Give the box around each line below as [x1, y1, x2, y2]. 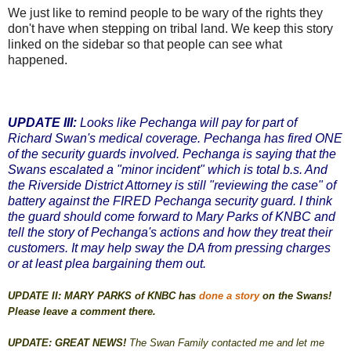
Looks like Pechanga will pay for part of [80, 116, 297, 130]
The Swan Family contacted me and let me [129, 337, 324, 349]
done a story [199, 290, 259, 302]
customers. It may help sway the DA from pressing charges [8, 241, 331, 255]
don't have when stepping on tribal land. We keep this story [8, 22, 333, 36]
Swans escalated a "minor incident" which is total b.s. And [8, 163, 327, 177]
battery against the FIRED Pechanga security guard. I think [8, 194, 332, 208]
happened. [8, 53, 67, 67]
